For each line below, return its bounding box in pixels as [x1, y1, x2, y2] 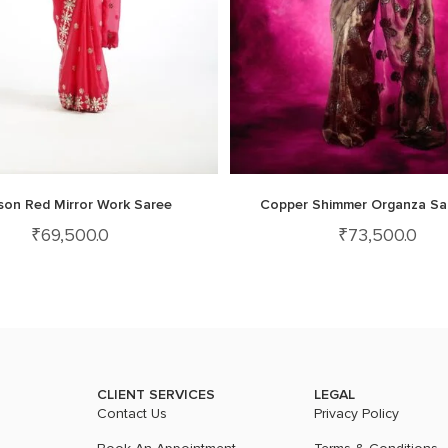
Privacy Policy [313, 406, 399, 421]
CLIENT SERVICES [97, 385, 216, 403]
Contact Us [97, 406, 168, 421]
